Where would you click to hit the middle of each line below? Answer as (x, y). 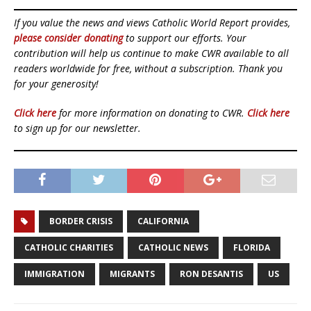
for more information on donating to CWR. (152, 113)
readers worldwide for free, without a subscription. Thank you (148, 69)
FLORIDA (252, 248)
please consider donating (68, 38)
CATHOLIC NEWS (173, 248)
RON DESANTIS (211, 274)
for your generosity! (56, 84)
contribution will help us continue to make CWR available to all (151, 53)
